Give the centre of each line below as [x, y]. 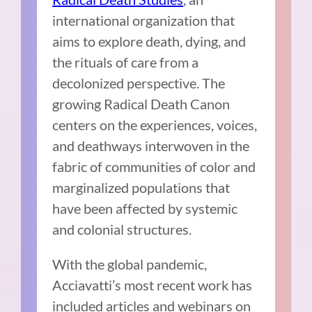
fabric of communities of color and [154, 166]
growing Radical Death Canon [141, 103]
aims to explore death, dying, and [149, 41]
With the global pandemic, [130, 264]
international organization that [144, 20]
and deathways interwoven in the [151, 145]
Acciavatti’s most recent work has [153, 284]
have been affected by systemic [145, 208]
